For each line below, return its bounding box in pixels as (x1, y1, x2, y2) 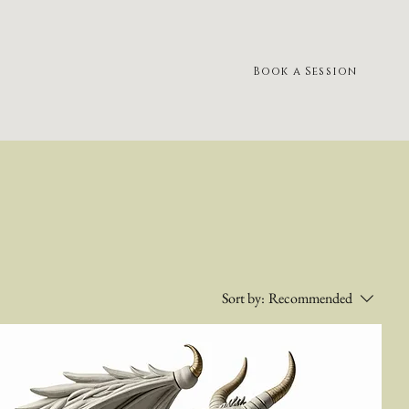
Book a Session (252, 64, 358, 79)
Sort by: (222, 288, 265, 308)
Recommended (268, 288, 352, 308)
